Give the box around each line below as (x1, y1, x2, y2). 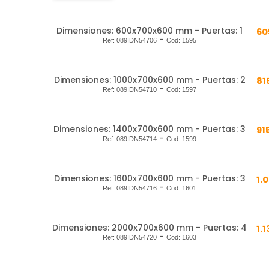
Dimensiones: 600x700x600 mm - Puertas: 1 (56, 25, 243, 37)
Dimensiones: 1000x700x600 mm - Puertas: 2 (53, 74, 246, 86)
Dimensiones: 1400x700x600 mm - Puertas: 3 (53, 123, 246, 136)
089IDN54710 (116, 86, 157, 94)
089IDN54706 (116, 37, 157, 44)
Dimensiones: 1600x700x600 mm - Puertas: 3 (53, 172, 246, 185)
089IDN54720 (116, 234, 157, 241)
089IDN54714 (116, 135, 157, 143)
